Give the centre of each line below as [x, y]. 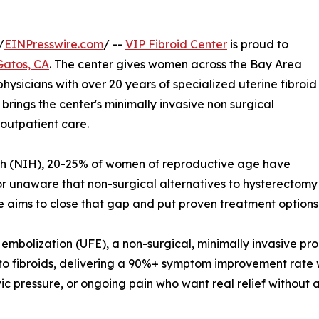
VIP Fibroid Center [176, 45]
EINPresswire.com [54, 45]
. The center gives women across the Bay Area [176, 64]
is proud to [258, 45]
